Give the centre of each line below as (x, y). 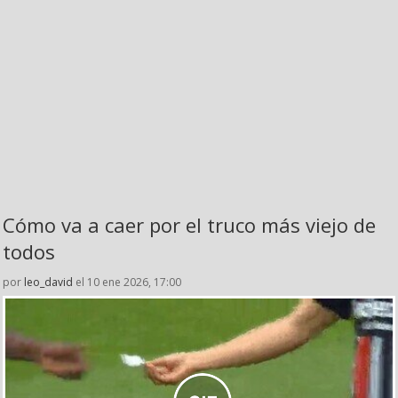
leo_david (48, 283)
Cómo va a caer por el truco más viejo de (189, 225)
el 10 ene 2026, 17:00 (127, 283)
